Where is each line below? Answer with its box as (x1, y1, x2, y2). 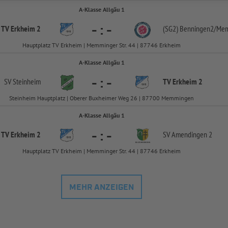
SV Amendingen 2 (163, 129, 212, 140)
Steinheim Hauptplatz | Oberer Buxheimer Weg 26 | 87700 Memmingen (9, 94, 194, 102)
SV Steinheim (4, 76, 41, 87)
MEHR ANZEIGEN (69, 182, 134, 193)
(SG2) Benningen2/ (163, 23, 216, 34)
